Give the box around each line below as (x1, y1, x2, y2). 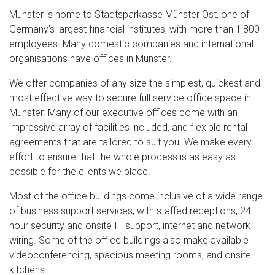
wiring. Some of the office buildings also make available (9, 234, 249, 246)
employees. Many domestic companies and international (9, 37, 254, 50)
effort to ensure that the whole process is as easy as (9, 150, 236, 163)
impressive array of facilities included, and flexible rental (9, 121, 247, 133)
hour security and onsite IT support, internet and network (9, 219, 250, 231)
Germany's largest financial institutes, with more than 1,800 (9, 23, 260, 35)
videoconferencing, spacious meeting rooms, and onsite (9, 249, 251, 261)
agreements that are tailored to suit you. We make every (9, 136, 252, 148)
